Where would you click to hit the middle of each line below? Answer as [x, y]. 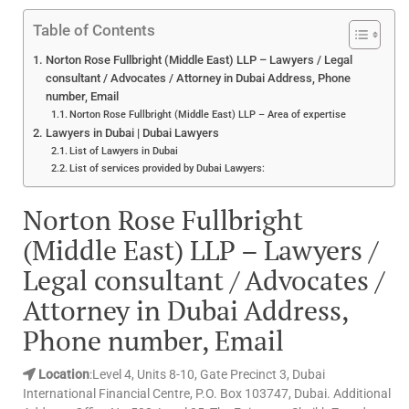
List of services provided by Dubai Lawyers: [168, 168]
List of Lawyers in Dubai [124, 150]
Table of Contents [94, 30]
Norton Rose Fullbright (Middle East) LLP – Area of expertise [208, 114]
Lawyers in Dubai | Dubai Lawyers [132, 132]
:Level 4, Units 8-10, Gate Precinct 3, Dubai [207, 374]
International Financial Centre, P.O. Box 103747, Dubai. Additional [207, 393]
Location [63, 374]
